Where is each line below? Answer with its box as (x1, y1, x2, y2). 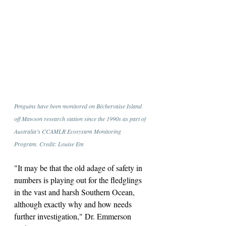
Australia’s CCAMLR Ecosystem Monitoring (14, 127, 123, 135)
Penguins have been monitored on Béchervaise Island (14, 101, 143, 110)
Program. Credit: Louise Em (14, 139, 84, 148)
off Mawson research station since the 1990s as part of (14, 114, 147, 123)
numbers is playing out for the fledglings (14, 174, 144, 185)
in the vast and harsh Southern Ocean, (14, 186, 137, 197)
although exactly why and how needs (14, 198, 134, 209)
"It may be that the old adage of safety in (14, 162, 144, 173)
